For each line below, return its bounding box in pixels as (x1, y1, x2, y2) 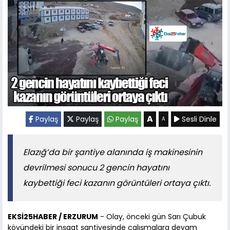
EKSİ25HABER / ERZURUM (8, 212, 98, 222)
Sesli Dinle (180, 114, 217, 125)
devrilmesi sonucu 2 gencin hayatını (23, 162, 169, 174)
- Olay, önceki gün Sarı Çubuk (98, 212, 206, 222)
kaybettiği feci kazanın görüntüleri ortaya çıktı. (23, 177, 210, 189)
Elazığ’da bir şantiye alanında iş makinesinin (23, 146, 202, 159)
